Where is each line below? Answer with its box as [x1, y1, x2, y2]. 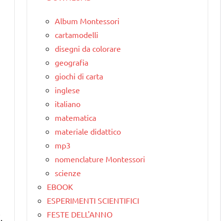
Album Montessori [55, 15, 119, 26]
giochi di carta [55, 71, 103, 81]
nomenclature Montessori [55, 153, 145, 164]
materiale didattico [55, 126, 121, 136]
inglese [55, 84, 80, 95]
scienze [55, 167, 81, 178]
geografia [55, 57, 88, 67]
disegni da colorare [55, 43, 121, 53]
